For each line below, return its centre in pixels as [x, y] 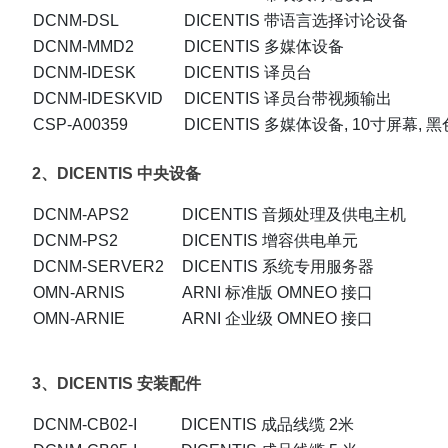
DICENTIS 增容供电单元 [270, 241]
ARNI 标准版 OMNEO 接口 [277, 293]
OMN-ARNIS [79, 293]
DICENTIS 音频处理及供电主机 [294, 215]
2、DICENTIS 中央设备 [116, 174]
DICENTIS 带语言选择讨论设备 [296, 21]
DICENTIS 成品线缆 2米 [267, 425]
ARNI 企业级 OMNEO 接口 [277, 319]
